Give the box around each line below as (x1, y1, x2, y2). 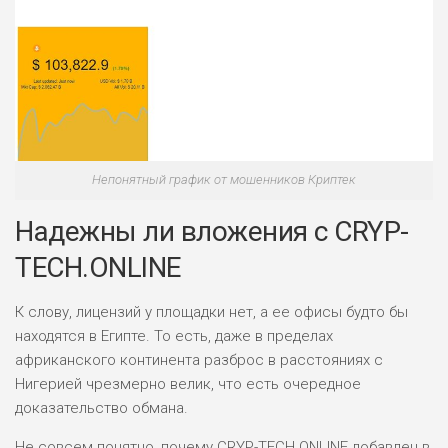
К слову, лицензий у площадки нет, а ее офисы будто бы (15, 302, 408, 321)
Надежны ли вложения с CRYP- (15, 214, 409, 248)
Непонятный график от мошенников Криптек (92, 171, 356, 187)
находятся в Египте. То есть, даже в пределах (15, 326, 333, 345)
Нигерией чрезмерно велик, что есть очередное (15, 374, 361, 393)
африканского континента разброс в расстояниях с (15, 350, 383, 369)
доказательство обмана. (15, 398, 188, 417)
